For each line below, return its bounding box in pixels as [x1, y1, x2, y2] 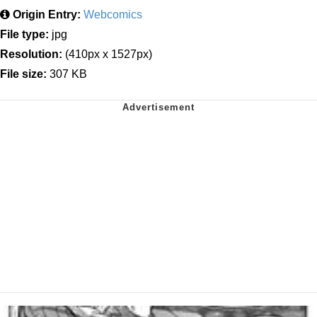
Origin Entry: [13, 8, 81, 21]
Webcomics [83, 8, 142, 21]
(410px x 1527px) [62, 47, 152, 60]
